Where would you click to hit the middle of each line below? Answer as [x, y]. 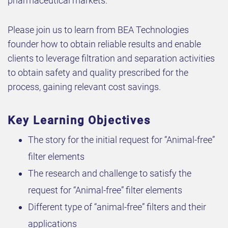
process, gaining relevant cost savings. [84, 87]
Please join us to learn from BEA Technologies [98, 30]
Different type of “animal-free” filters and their [117, 207]
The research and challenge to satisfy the [110, 174]
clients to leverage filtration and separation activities [111, 59]
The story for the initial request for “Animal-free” [121, 140]
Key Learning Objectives [79, 121]
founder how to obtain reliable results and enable [104, 44]
